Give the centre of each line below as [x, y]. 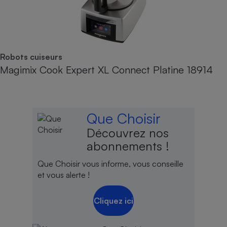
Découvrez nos [128, 133]
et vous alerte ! [64, 175]
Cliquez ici [113, 200]
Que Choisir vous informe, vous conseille [110, 164]
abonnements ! [128, 146]
